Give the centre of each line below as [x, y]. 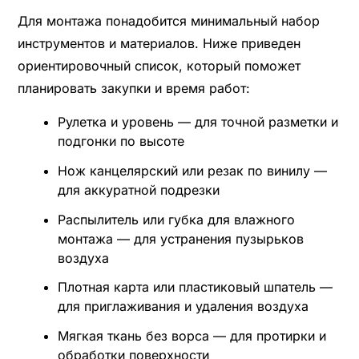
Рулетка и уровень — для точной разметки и [198, 121]
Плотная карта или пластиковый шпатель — [195, 287]
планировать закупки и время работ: [133, 88]
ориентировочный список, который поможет [159, 65]
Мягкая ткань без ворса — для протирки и [192, 336]
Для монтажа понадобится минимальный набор [168, 20]
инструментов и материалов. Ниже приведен [159, 43]
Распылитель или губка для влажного [176, 219]
